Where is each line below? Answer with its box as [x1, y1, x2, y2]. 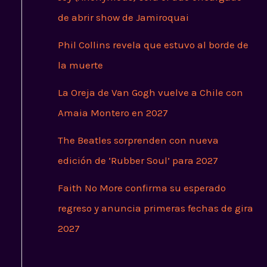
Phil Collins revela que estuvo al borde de [57, 39, 249, 51]
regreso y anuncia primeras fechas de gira [57, 202, 253, 215]
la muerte [57, 59, 103, 72]
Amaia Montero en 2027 [57, 107, 168, 119]
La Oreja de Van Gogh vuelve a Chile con [57, 86, 243, 99]
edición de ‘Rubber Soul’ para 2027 [57, 154, 218, 167]
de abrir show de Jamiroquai [57, 11, 189, 24]
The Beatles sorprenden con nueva [57, 134, 219, 147]
